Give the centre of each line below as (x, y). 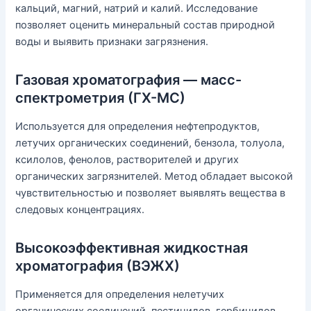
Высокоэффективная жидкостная (132, 248)
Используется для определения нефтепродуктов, (138, 127)
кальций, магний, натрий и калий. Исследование (137, 9)
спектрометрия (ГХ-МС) (101, 98)
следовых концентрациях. (80, 210)
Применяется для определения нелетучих (120, 295)
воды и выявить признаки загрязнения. (112, 42)
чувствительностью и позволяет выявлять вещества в (151, 193)
